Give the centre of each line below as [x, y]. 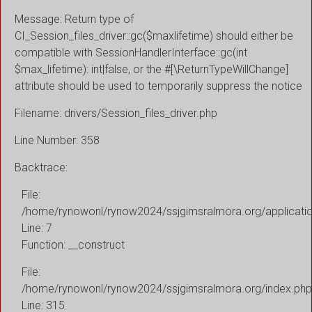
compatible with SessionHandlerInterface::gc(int [131, 52]
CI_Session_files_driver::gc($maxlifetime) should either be [154, 36]
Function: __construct [73, 244]
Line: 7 [37, 228]
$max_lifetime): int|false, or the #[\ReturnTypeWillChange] [151, 69]
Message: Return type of [74, 19]
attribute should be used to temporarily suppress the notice [158, 86]
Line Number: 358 [57, 140]
